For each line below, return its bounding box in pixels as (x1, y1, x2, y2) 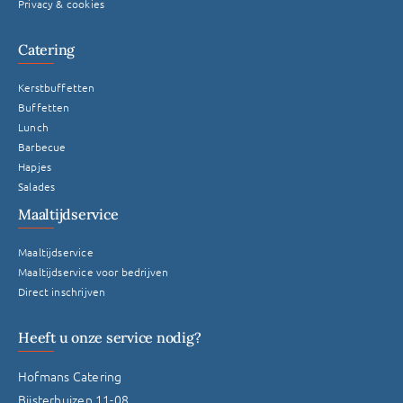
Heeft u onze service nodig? (17, 327, 201, 346)
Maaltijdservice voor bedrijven (17, 264, 169, 279)
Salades (17, 178, 56, 193)
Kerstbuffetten (17, 79, 95, 94)
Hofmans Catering (17, 366, 122, 385)
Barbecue (17, 139, 67, 154)
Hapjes (17, 158, 52, 174)
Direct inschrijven (17, 283, 106, 299)
